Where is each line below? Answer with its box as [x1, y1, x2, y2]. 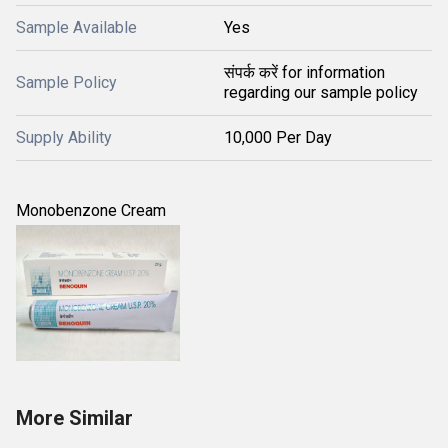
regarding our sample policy [224, 83, 418, 102]
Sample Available [16, 18, 137, 37]
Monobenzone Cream [16, 201, 166, 220]
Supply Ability [16, 128, 112, 147]
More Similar [16, 406, 133, 430]
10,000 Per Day [224, 128, 332, 147]
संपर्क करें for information [224, 63, 385, 82]
